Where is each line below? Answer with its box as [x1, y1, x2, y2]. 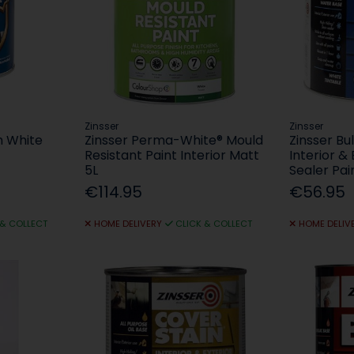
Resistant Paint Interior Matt [85, 146, 260, 165]
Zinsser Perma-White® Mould [85, 131, 264, 150]
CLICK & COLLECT [175, 217, 253, 231]
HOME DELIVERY [93, 217, 162, 231]
